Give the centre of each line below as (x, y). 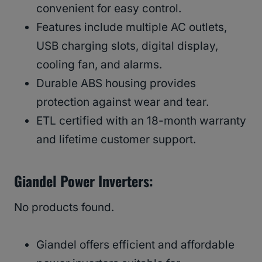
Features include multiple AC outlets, (132, 27)
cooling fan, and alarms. (99, 65)
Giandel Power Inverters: (84, 181)
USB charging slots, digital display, (127, 46)
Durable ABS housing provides (116, 84)
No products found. (64, 208)
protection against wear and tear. (123, 102)
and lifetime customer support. (116, 140)
